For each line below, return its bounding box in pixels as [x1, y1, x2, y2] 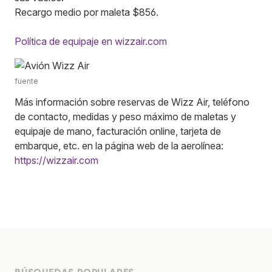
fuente [15, 76, 38, 86]
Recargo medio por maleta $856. [15, 5, 158, 18]
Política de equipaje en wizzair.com [15, 35, 167, 47]
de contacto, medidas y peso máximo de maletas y [15, 110, 236, 123]
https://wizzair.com [15, 154, 98, 166]
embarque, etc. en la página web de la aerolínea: [15, 139, 223, 152]
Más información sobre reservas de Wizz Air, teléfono [15, 95, 250, 108]
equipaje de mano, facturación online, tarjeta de [15, 124, 221, 137]
